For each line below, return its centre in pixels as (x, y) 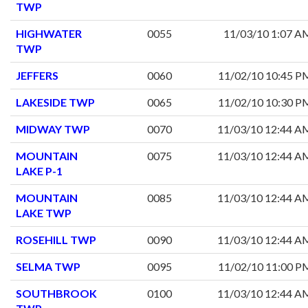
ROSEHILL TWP (56, 240)
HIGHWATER (49, 34)
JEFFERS (37, 76)
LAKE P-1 (39, 171)
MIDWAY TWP (53, 129)
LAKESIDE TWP (55, 102)
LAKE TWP (44, 213)
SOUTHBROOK (56, 294)
